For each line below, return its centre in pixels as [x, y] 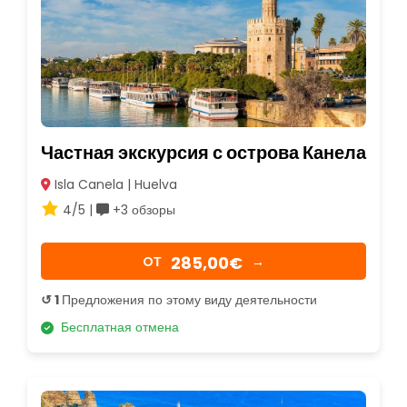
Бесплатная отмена [116, 328]
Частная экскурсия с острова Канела [203, 153]
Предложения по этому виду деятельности [189, 300]
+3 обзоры [142, 210]
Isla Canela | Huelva [114, 185]
